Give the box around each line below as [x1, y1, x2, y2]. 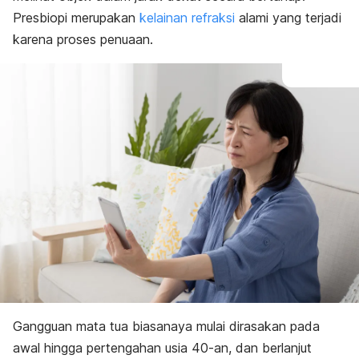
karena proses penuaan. [13, 31, 153, 47]
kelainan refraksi [139, 10, 235, 26]
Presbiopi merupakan [13, 10, 139, 26]
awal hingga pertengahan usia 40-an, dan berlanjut [13, 339, 312, 356]
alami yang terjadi [235, 10, 341, 26]
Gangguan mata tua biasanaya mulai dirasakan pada [13, 317, 320, 334]
